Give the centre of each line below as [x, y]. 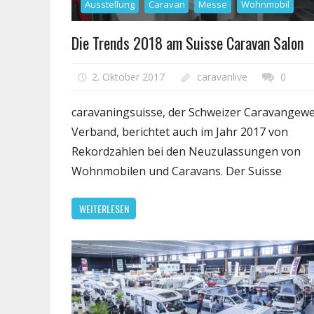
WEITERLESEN [104, 208]
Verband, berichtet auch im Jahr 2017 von [180, 132]
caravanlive [223, 77]
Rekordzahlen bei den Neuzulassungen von [186, 152]
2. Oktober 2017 [128, 77]
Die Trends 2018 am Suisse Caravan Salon [187, 42]
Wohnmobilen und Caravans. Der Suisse [177, 171]
